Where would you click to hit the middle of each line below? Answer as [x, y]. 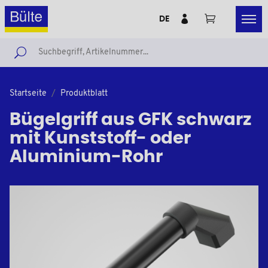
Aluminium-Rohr [86, 157]
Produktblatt [84, 94]
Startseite [28, 94]
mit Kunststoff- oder [100, 138]
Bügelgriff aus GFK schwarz [130, 120]
